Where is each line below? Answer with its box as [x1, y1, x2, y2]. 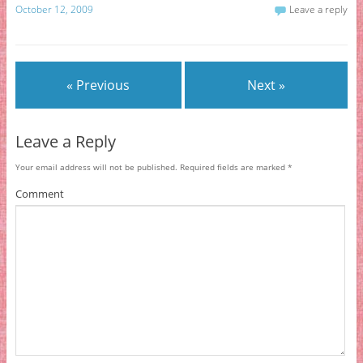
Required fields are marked [177, 160, 288, 173]
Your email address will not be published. [15, 160, 177, 173]
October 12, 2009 [15, 2, 93, 17]
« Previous [66, 75, 130, 94]
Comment [15, 186, 64, 201]
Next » [247, 75, 286, 94]
